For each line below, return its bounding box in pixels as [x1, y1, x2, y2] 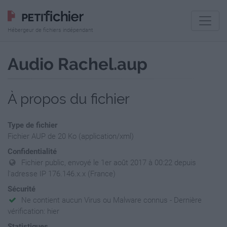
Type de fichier [8, 121, 57, 130]
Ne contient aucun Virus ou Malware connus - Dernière [21, 196, 202, 205]
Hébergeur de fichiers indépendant [8, 27, 93, 33]
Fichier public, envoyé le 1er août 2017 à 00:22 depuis [21, 158, 197, 167]
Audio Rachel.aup [8, 54, 147, 74]
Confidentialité [8, 147, 57, 156]
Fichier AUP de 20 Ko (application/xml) [8, 132, 134, 141]
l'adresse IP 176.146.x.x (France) [8, 169, 116, 178]
